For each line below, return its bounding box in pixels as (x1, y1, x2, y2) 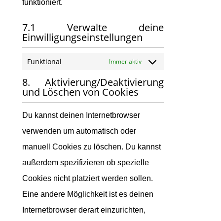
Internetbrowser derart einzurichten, (22, 206, 146, 214)
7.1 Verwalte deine (22, 21, 164, 34)
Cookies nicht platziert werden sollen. (22, 174, 153, 183)
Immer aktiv (109, 57, 142, 66)
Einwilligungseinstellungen (22, 31, 143, 44)
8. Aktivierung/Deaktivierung (22, 75, 164, 89)
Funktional (27, 57, 62, 66)
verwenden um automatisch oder (22, 127, 136, 135)
